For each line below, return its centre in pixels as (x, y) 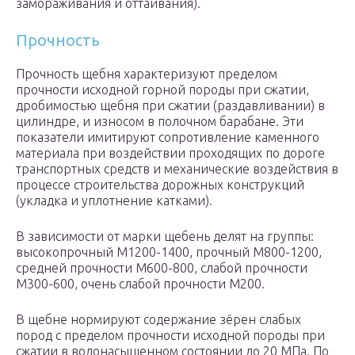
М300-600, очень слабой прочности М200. (140, 284)
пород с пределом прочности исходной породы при (170, 336)
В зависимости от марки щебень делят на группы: (165, 237)
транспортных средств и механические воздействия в (177, 169)
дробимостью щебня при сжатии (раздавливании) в (170, 106)
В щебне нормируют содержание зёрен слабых (158, 320)
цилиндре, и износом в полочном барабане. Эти (160, 122)
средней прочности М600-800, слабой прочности (162, 268)
